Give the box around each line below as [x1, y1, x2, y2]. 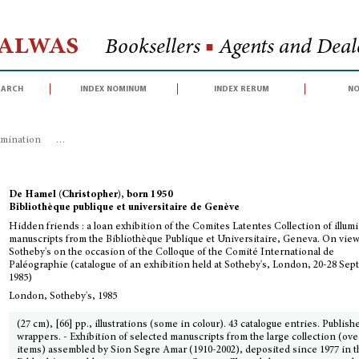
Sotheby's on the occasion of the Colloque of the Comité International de [9, 248, 335, 258]
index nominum [80, 83, 147, 95]
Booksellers [104, 37, 205, 58]
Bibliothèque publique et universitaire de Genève [9, 203, 240, 213]
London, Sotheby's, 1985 [9, 292, 118, 302]
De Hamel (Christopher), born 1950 [9, 190, 174, 200]
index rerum [213, 83, 269, 95]
